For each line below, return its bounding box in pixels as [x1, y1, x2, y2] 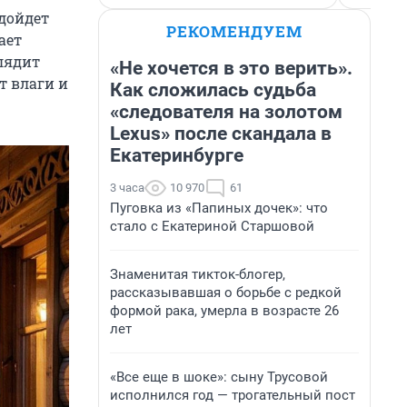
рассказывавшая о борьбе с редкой [110, 284, 342, 301]
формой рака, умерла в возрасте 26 [110, 303, 339, 319]
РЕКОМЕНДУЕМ [166, 21, 303, 42]
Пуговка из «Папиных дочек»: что [110, 200, 328, 216]
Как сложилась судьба [110, 79, 316, 101]
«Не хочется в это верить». [110, 57, 352, 79]
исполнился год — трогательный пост [110, 387, 355, 403]
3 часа [110, 181, 144, 194]
